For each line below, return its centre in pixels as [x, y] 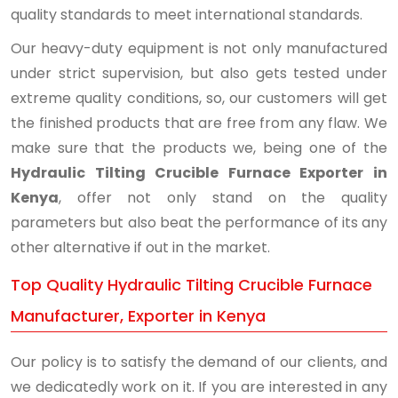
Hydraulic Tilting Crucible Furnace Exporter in [199, 172]
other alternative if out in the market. [140, 247]
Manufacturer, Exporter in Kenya [138, 315]
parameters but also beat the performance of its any [199, 222]
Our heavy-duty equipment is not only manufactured [199, 48]
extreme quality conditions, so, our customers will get [199, 98]
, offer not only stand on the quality [223, 197]
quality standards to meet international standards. [187, 14]
